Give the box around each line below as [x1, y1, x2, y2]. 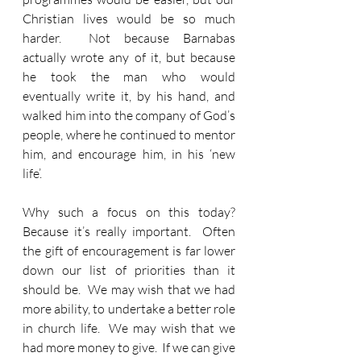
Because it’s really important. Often [23, 223, 235, 239]
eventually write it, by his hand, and [23, 88, 235, 104]
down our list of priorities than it [23, 262, 235, 278]
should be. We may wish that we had [23, 281, 235, 297]
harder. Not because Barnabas [23, 30, 235, 46]
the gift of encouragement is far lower [23, 243, 235, 259]
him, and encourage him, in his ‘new [23, 146, 235, 162]
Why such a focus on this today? [23, 204, 235, 220]
